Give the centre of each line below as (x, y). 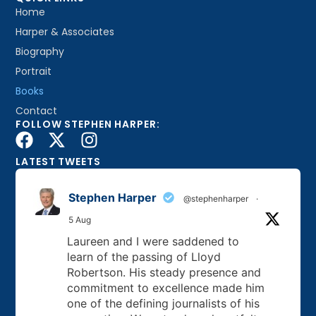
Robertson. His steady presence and (164, 272)
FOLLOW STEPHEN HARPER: (88, 124)
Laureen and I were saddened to (153, 241)
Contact (37, 110)
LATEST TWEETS (58, 161)
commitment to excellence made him (166, 287)
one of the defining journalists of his (164, 303)
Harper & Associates (65, 31)
